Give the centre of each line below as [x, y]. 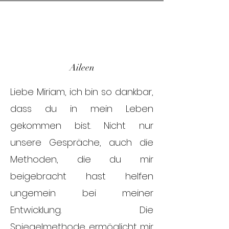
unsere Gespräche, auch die [82, 142]
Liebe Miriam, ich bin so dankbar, [82, 92]
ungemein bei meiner [82, 193]
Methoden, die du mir [82, 159]
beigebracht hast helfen [82, 176]
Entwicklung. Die [82, 210]
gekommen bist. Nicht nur [82, 125]
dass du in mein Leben [82, 109]
